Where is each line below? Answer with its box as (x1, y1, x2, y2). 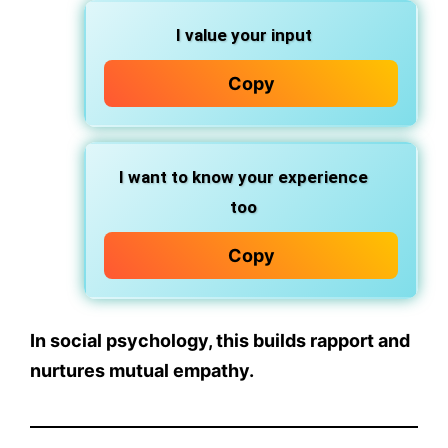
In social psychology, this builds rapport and (30, 329, 410, 351)
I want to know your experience (119, 166, 368, 187)
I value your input (175, 24, 312, 45)
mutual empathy (109, 359, 249, 381)
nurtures (30, 359, 109, 381)
